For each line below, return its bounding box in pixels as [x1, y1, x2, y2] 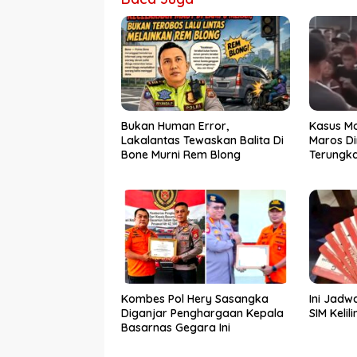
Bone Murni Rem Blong [121, 147, 241, 162]
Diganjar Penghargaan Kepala [121, 306, 284, 321]
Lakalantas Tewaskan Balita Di [121, 132, 284, 147]
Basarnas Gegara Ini [121, 320, 230, 335]
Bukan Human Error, [121, 118, 229, 133]
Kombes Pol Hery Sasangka [121, 292, 269, 307]
